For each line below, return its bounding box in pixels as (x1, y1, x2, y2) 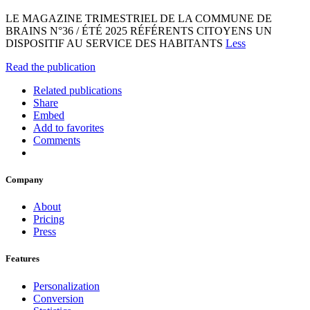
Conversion (33, 292, 84, 304)
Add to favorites (33, 121, 104, 134)
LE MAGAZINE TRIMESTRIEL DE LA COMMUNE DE (6, 12, 272, 24)
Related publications (33, 84, 122, 96)
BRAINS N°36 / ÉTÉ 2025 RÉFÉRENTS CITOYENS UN (6, 24, 272, 37)
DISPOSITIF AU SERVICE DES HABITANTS (6, 37, 226, 49)
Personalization (33, 280, 100, 292)
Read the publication (6, 60, 95, 73)
